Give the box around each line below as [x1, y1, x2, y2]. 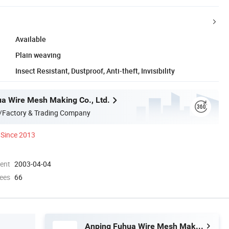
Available [15, 34, 46, 44]
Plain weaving [15, 50, 61, 60]
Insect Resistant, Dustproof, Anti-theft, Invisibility [15, 65, 175, 76]
